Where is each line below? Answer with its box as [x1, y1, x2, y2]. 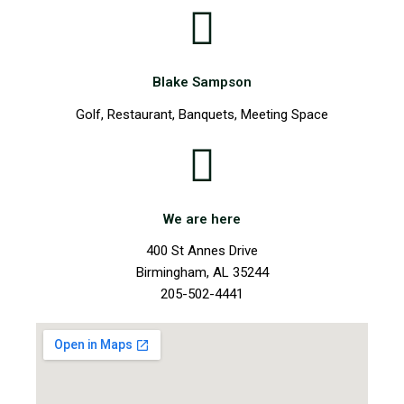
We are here [163, 210, 241, 227]
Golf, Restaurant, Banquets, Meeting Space [76, 106, 328, 123]
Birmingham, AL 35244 [135, 263, 269, 280]
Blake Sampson [152, 74, 252, 91]
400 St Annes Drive [146, 242, 258, 259]
